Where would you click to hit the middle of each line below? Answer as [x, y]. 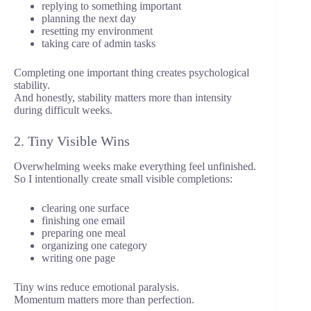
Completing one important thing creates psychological [132, 73]
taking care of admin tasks [99, 44]
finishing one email [83, 221]
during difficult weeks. [63, 110]
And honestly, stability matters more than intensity [123, 98]
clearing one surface [85, 208]
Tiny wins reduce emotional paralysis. [96, 287]
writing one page [78, 258]
